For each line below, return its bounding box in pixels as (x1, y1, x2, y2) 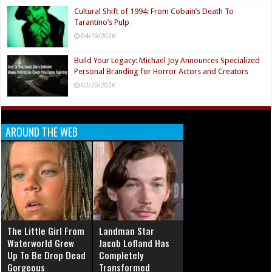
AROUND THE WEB (5, 124, 78, 140)
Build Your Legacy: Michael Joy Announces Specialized (74, 55, 260, 65)
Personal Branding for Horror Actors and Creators (74, 66, 249, 76)
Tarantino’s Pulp (74, 17, 130, 27)
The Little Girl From (7, 224, 85, 238)
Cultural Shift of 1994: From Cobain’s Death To (74, 6, 234, 16)
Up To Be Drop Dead (7, 248, 86, 262)
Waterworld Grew (7, 236, 75, 250)
